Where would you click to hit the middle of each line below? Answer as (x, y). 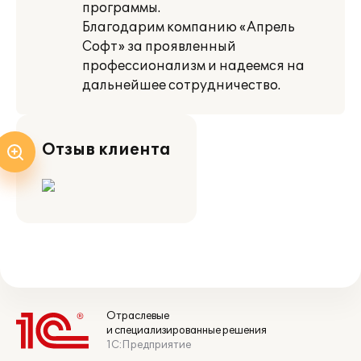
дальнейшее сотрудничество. (181, 85)
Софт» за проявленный (159, 47)
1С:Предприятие (149, 345)
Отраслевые (138, 316)
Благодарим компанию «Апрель (189, 27)
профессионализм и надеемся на (193, 66)
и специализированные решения (187, 330)
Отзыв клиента (106, 150)
